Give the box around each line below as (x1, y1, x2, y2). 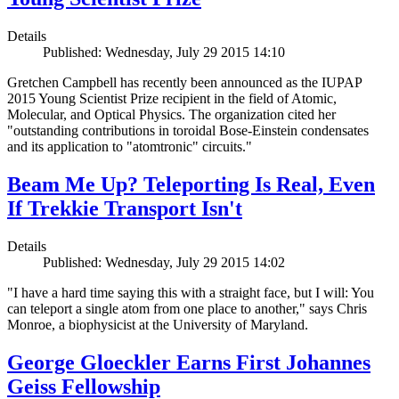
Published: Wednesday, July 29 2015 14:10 (43, 45, 285, 61)
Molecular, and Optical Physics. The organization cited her (7, 107, 336, 123)
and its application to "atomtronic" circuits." (7, 139, 252, 155)
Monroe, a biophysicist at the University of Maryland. (7, 317, 308, 333)
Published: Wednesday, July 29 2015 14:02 (43, 255, 285, 271)
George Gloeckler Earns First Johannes (7, 351, 370, 375)
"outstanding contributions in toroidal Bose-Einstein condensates (7, 123, 369, 139)
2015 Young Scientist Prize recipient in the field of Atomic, (7, 91, 337, 107)
